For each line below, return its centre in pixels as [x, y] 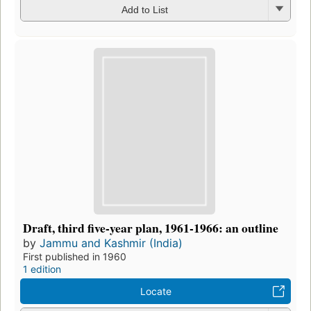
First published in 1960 [75, 257]
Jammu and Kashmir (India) [111, 243]
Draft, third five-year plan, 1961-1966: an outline [151, 228]
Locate [155, 292]
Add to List [144, 9]
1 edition [42, 269]
